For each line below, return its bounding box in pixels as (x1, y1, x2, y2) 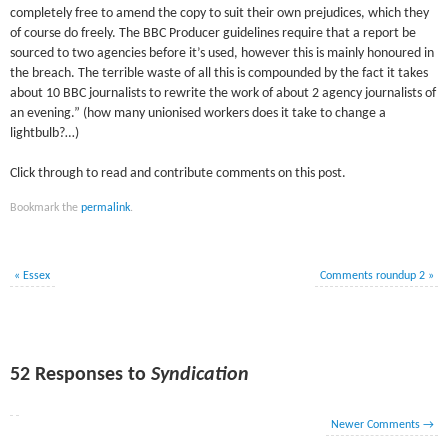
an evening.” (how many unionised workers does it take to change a (10, 106, 387, 120)
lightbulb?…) (10, 126, 80, 140)
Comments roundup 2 (319, 269, 428, 282)
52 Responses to (10, 364, 152, 385)
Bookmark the (10, 201, 82, 214)
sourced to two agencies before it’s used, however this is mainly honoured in (10, 46, 435, 60)
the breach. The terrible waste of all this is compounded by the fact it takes (10, 66, 429, 80)
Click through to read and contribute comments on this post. (10, 167, 347, 181)
